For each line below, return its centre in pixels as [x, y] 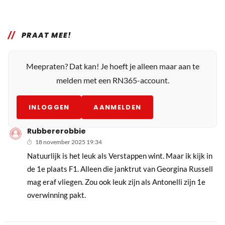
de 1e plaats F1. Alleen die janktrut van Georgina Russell [120, 168]
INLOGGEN [49, 107]
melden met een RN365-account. [113, 80]
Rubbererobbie [57, 131]
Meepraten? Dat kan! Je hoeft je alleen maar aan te [113, 66]
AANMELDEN [118, 107]
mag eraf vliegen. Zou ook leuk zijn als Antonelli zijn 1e [117, 182]
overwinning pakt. [57, 195]
